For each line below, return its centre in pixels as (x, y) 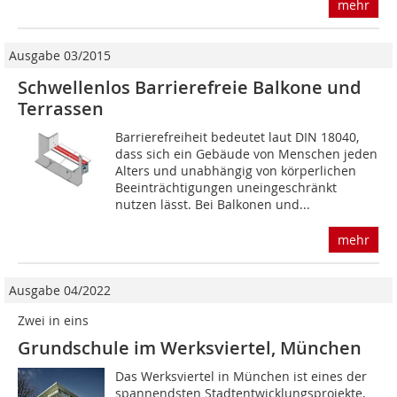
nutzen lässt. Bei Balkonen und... (213, 205)
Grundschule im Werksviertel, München (190, 348)
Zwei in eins (53, 321)
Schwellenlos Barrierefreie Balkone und (189, 88)
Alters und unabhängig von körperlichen (236, 171)
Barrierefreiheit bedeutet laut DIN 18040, (237, 137)
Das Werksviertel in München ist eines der (241, 377)
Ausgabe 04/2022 (60, 291)
